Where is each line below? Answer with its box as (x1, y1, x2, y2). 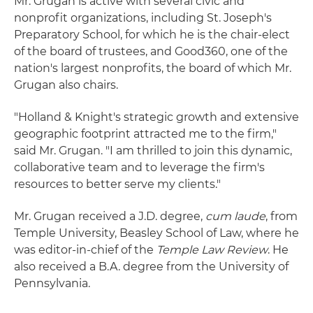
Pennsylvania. (14, 277, 90, 290)
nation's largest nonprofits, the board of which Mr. (14, 61, 291, 75)
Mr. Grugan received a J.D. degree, (14, 210, 205, 223)
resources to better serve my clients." (14, 177, 221, 191)
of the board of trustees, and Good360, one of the (14, 45, 288, 58)
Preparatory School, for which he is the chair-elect (14, 28, 290, 41)
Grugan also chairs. (14, 78, 118, 92)
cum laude (205, 210, 265, 223)
